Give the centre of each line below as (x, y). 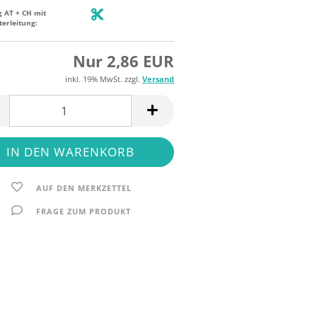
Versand (158, 79)
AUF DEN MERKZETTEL (83, 188)
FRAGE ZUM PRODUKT (84, 211)
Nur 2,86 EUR (123, 61)
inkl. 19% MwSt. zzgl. (104, 79)
